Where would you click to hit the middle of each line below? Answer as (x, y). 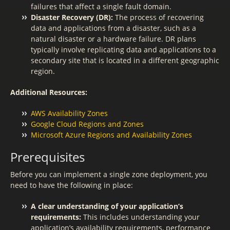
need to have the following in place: (72, 185)
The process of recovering (158, 17)
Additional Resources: (49, 92)
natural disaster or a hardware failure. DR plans (113, 39)
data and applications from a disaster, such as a (113, 28)
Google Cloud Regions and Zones (87, 124)
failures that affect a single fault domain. (101, 6)
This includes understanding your (140, 217)
